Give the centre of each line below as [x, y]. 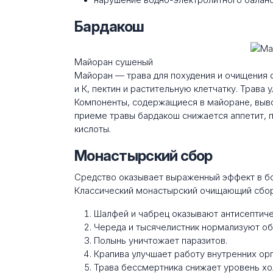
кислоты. [93, 129]
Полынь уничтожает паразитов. [161, 240]
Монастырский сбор [144, 155]
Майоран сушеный [114, 62]
